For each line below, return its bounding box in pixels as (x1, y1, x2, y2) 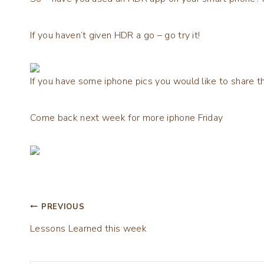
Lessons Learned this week (30, 222, 147, 235)
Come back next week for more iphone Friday (30, 111, 223, 124)
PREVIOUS (41, 201, 85, 212)
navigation (29, 227, 121, 250)
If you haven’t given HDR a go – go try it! (30, 28, 200, 42)
